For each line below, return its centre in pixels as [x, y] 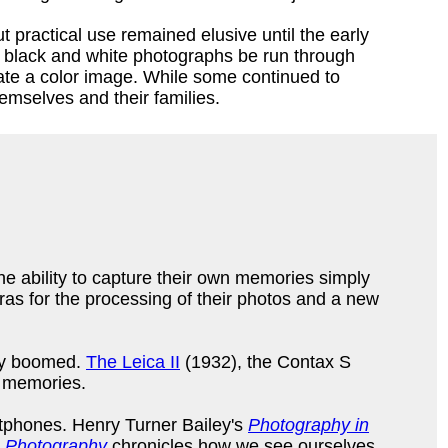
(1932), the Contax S [268, 361]
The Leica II [133, 361]
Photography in [308, 424]
